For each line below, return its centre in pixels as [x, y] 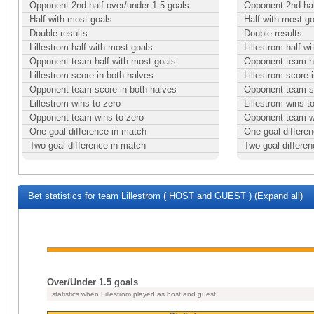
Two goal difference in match [88, 145]
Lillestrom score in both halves [91, 75]
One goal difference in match [88, 131]
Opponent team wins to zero [87, 117]
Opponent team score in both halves [103, 89]
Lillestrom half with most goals [91, 47]
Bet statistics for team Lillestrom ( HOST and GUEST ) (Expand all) [164, 196]
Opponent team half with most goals [103, 61]
